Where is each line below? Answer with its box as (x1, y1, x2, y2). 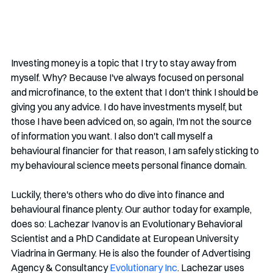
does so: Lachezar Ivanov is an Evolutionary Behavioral (11, 217, 244, 230)
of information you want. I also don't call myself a (11, 129, 214, 142)
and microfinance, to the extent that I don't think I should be (11, 85, 260, 98)
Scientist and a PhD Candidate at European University (11, 232, 240, 244)
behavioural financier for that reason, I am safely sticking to (11, 144, 261, 157)
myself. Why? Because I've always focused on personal (11, 71, 246, 83)
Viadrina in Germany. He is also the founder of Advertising (11, 246, 252, 259)
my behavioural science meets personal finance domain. (11, 158, 247, 171)
